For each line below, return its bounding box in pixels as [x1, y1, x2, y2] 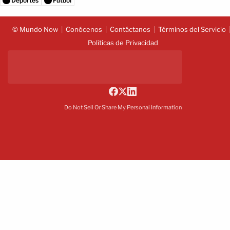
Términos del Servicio [158, 25, 226, 33]
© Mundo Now [12, 25, 58, 33]
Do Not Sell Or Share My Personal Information [64, 103, 182, 111]
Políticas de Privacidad [87, 38, 158, 47]
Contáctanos [109, 25, 150, 33]
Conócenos [65, 25, 102, 33]
